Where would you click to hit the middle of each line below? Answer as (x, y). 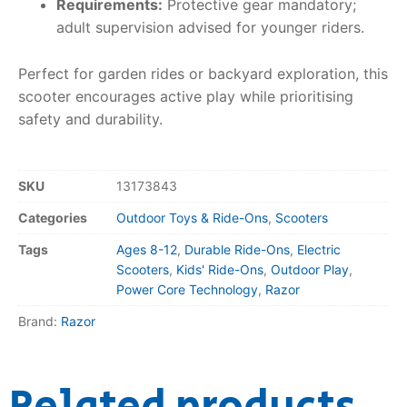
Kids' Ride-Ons (220, 269)
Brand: (40, 321)
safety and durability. (90, 119)
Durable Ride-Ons (237, 249)
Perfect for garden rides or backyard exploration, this (203, 74)
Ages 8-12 (147, 249)
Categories (53, 217)
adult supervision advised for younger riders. (210, 28)
